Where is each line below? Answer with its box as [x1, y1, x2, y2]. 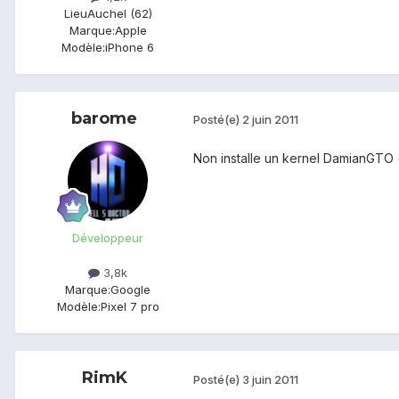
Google [110, 281, 151, 297]
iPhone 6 [105, 39, 154, 54]
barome [71, 108, 137, 128]
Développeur [72, 230, 143, 245]
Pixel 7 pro [100, 298, 159, 313]
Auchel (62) [86, 5, 152, 20]
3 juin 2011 [242, 371, 298, 387]
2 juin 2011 [242, 112, 298, 127]
